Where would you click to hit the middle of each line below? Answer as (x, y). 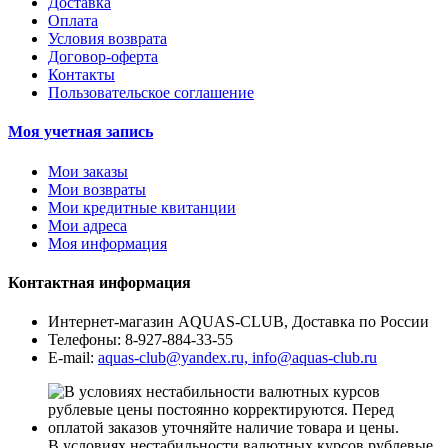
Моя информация (107, 243)
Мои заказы (88, 171)
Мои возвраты (97, 189)
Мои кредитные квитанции (142, 207)
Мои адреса (87, 225)
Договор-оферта (103, 57)
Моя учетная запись (80, 132)
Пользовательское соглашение (151, 93)
